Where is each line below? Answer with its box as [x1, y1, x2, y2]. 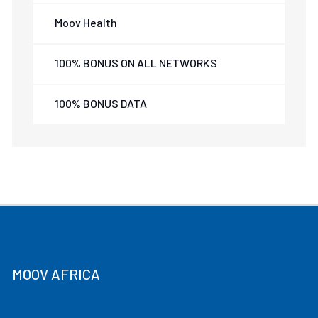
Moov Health [55, 16, 118, 29]
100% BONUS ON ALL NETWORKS [55, 56, 218, 70]
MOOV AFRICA [12, 265, 101, 283]
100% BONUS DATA [55, 97, 148, 110]
